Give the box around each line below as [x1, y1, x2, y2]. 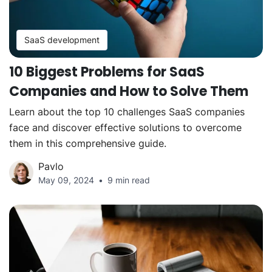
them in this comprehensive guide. [9, 137, 166, 150]
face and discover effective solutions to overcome [9, 121, 242, 134]
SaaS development [24, 35, 100, 46]
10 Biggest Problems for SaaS [9, 63, 205, 82]
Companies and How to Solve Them [9, 82, 248, 101]
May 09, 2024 [38, 175, 94, 186]
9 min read [107, 175, 150, 186]
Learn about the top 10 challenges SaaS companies [9, 106, 245, 118]
